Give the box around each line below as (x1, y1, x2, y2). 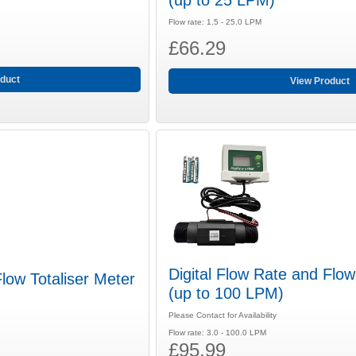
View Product (289, 75, 350, 87)
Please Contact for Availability (168, 310, 277, 319)
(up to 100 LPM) (168, 284, 284, 302)
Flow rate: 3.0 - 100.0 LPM (168, 327, 267, 337)
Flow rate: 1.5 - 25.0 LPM (168, 17, 262, 27)
